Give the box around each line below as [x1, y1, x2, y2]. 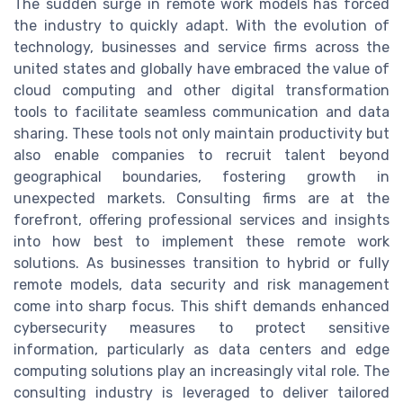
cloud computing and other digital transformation [13, 82, 390, 100]
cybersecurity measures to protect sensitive [13, 319, 390, 337]
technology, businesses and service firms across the [13, 39, 390, 57]
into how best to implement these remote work [13, 233, 390, 251]
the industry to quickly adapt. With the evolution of [13, 17, 390, 35]
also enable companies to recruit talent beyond [13, 147, 390, 165]
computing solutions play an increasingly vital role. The [13, 363, 390, 381]
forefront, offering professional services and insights [13, 211, 390, 229]
